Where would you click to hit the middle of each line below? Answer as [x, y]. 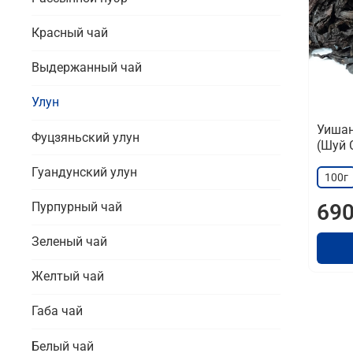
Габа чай [57, 311]
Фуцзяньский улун [85, 137]
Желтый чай [68, 277]
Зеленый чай [69, 242]
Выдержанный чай [87, 68]
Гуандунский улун [84, 172]
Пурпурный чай [77, 206]
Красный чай [70, 32]
